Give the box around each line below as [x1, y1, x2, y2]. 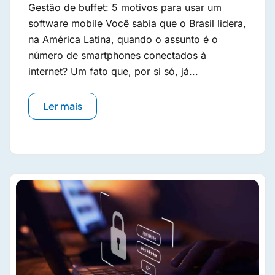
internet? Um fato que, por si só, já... [28, 65, 198, 77]
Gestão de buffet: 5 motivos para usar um [28, 1, 222, 14]
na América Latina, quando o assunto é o [28, 33, 218, 45]
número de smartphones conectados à [28, 49, 206, 61]
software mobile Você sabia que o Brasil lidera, [28, 17, 246, 29]
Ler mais [43, 99, 82, 112]
